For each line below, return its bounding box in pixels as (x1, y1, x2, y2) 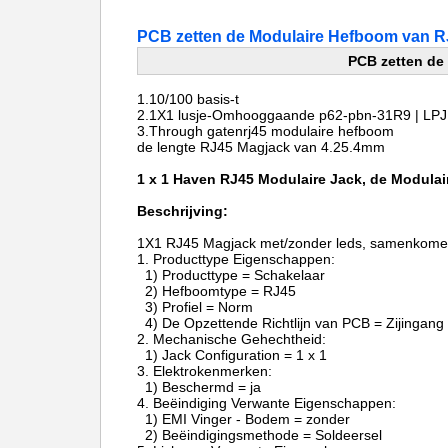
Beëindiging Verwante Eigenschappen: (153, 395, 396, 411)
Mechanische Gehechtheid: (153, 331, 330, 347)
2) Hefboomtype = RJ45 (137, 283, 300, 299)
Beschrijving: (137, 203, 228, 219)
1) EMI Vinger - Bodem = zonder (137, 411, 350, 427)
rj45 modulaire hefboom (243, 123, 394, 139)
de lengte (137, 139, 200, 155)
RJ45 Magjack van (200, 139, 317, 155)
